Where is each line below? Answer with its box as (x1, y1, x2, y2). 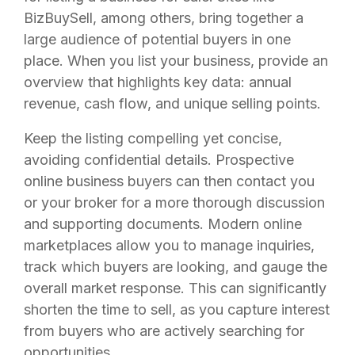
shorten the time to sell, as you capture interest (24, 301, 330, 318)
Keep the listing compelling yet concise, (24, 130, 282, 147)
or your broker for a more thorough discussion (24, 194, 325, 211)
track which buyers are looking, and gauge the (24, 258, 327, 275)
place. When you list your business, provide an (24, 52, 328, 69)
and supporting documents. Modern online (24, 216, 302, 232)
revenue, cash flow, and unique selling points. (24, 95, 321, 112)
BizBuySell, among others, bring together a (24, 10, 303, 26)
